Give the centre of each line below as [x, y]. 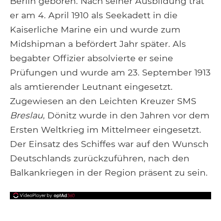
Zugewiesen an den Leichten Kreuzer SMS [103, 101]
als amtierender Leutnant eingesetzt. [91, 87]
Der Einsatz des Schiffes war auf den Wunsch [109, 144]
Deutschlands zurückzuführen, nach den [100, 158]
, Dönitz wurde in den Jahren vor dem [126, 115]
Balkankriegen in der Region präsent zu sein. [109, 173]
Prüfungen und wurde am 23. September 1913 [110, 73]
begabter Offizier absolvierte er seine [92, 58]
